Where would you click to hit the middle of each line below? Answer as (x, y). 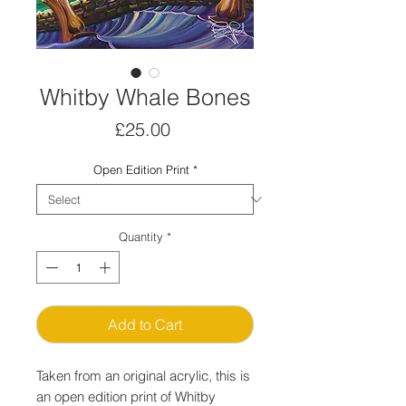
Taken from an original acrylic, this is (143, 375)
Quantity (141, 237)
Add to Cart (145, 324)
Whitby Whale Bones (145, 97)
